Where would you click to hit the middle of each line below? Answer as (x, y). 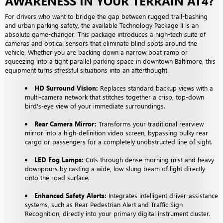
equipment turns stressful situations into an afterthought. (87, 70)
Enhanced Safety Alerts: (70, 195)
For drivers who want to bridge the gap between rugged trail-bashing (106, 16)
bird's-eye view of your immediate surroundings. (96, 106)
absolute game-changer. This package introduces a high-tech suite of (105, 34)
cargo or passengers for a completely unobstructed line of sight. (120, 141)
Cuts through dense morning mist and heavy (149, 159)
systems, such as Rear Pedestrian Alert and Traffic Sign (104, 204)
